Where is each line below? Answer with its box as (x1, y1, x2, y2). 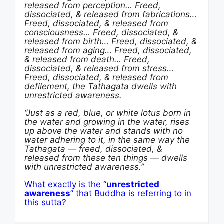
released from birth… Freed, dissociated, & (24, 36, 197, 46)
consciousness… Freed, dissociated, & (24, 27, 178, 37)
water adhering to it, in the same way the (24, 135, 190, 145)
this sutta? (24, 197, 66, 207)
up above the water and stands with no (24, 126, 183, 136)
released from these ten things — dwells (24, 153, 187, 163)
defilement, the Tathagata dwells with (24, 81, 177, 91)
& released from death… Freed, (24, 54, 150, 64)
